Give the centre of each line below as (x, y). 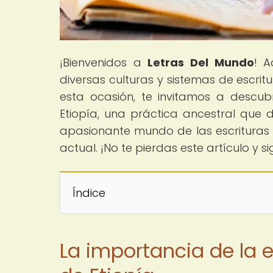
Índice (89, 193)
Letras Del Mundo (201, 62)
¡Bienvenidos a (104, 62)
